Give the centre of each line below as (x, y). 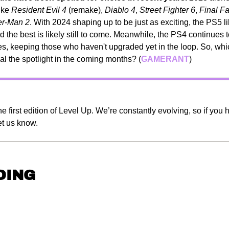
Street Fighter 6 (167, 10)
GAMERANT (165, 59)
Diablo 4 (120, 10)
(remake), (86, 10)
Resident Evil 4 (39, 10)
